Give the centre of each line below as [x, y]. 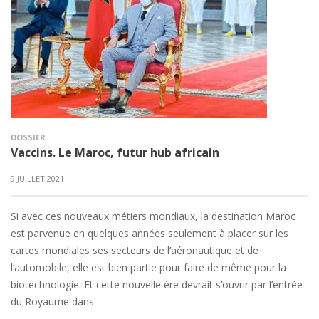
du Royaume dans [52, 302]
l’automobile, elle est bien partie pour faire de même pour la [148, 267]
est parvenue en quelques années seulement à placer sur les [150, 233]
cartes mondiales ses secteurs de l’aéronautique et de [135, 250]
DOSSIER [28, 137]
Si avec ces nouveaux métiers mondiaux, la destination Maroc [153, 216]
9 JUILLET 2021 [37, 178]
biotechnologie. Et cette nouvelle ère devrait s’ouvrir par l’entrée [157, 284]
